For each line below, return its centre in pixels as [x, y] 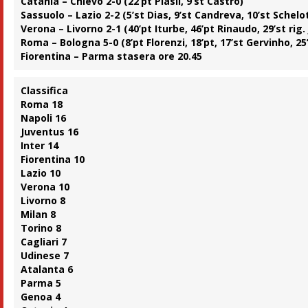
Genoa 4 [41, 297]
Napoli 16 [44, 118]
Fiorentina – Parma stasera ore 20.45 [112, 56]
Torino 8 [41, 228]
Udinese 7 [45, 256]
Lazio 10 [41, 173]
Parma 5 [41, 283]
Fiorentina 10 [53, 159]
